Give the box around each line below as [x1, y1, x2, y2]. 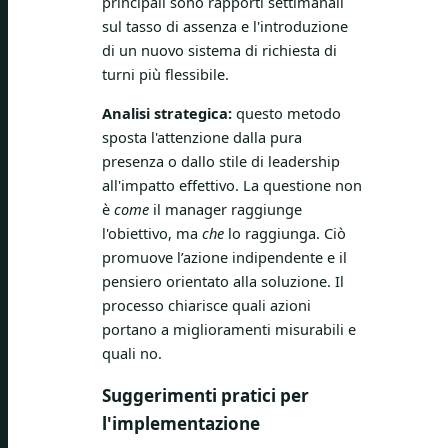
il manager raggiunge [149, 198, 302, 219]
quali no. [102, 342, 162, 363]
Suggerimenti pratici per [102, 383, 309, 407]
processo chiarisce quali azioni [102, 294, 311, 315]
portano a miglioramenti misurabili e [102, 318, 356, 339]
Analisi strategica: [102, 102, 232, 123]
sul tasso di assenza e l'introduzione [102, 16, 348, 37]
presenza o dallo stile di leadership [102, 150, 340, 171]
